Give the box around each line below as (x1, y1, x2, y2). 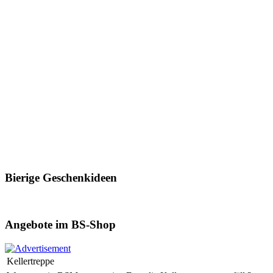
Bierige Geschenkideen (5, 171, 117, 185)
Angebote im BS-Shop (5, 218, 116, 232)
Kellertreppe (7, 256, 54, 267)
